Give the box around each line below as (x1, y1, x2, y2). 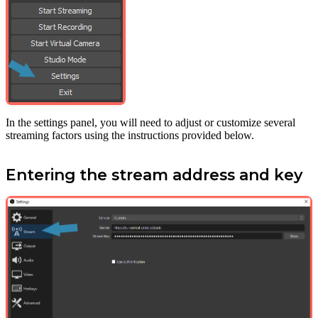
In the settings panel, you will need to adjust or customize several (6, 116, 295, 128)
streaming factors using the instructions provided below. (6, 128, 254, 141)
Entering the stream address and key (6, 165, 302, 184)
